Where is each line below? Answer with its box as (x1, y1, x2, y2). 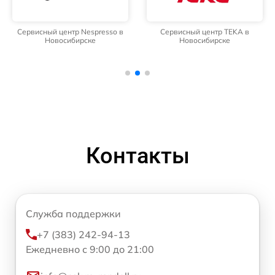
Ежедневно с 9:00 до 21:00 (26, 243, 154, 255)
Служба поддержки (26, 207, 121, 220)
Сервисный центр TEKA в (160, 27, 249, 36)
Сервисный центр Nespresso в (17, 27, 123, 36)
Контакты (85, 143, 190, 169)
